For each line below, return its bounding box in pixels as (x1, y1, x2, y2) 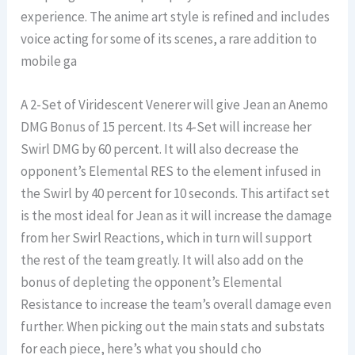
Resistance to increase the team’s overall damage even (21, 296, 332, 314)
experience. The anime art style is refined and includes (21, 8, 330, 26)
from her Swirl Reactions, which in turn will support (21, 229, 313, 247)
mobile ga (21, 52, 78, 71)
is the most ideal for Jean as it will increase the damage (21, 207, 333, 225)
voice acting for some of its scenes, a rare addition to (21, 30, 318, 48)
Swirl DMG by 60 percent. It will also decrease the (21, 140, 300, 158)
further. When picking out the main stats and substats (21, 318, 326, 336)
